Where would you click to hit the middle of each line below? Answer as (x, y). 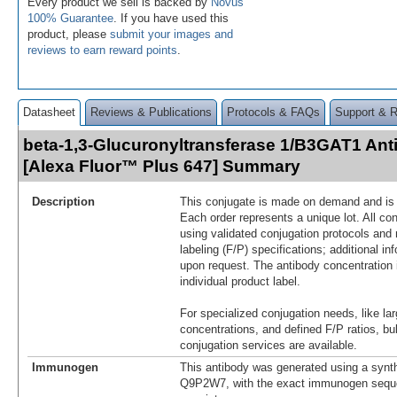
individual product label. (240, 281)
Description (63, 201)
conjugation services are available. (269, 345)
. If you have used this (171, 18)
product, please (69, 34)
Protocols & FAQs (273, 112)
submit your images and (171, 34)
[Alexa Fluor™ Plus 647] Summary (162, 166)
